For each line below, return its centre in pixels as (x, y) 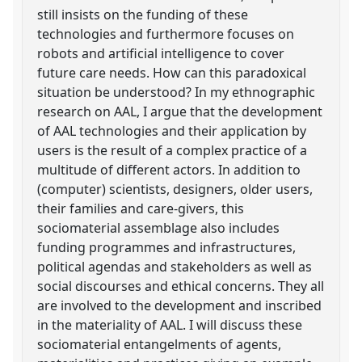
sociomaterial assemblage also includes (159, 227)
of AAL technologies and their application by (172, 130)
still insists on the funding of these (143, 14)
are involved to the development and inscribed (180, 305)
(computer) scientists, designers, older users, (175, 189)
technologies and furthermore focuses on (166, 34)
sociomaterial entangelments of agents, (160, 344)
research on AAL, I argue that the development (180, 111)
